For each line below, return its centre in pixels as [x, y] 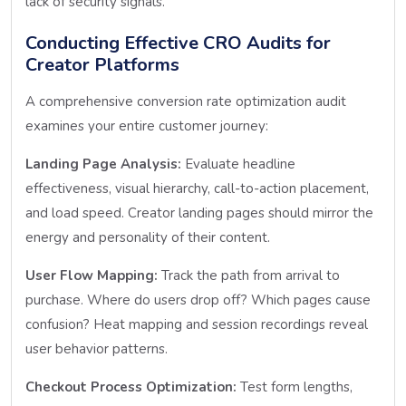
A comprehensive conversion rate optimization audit [186, 101]
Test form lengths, [295, 387]
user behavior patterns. [97, 348]
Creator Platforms [102, 64]
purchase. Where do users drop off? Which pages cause [198, 300]
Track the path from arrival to [249, 275]
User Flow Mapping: [92, 275]
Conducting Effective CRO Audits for [178, 43]
